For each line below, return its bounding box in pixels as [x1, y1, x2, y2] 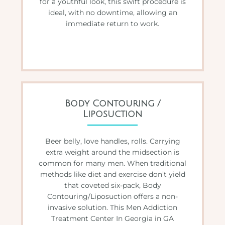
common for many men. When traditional [39, 158, 186, 168]
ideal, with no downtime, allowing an [48, 8, 177, 17]
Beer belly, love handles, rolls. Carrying [45, 136, 180, 146]
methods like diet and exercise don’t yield [40, 169, 185, 179]
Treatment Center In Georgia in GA [51, 213, 174, 223]
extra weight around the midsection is [46, 147, 179, 157]
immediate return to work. [66, 19, 159, 28]
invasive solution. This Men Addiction [48, 202, 177, 212]
